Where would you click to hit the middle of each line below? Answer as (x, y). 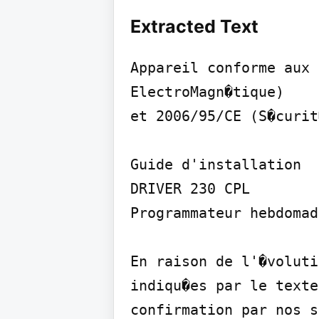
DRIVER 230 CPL (190, 189)
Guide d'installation (216, 164)
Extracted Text (194, 26)
